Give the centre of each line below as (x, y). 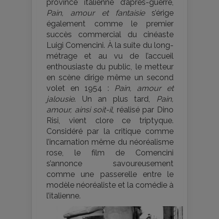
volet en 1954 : (80, 88)
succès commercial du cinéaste (110, 34)
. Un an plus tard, (115, 99)
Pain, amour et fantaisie (96, 13)
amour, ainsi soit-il (80, 110)
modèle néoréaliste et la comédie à (110, 185)
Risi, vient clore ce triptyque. (110, 120)
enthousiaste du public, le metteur (110, 67)
